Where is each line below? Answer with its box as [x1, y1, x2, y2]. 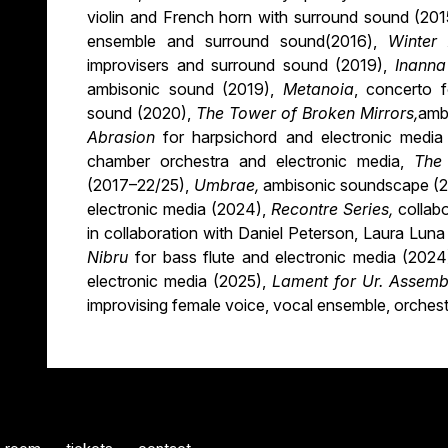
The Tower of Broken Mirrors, [196, 103, 419, 124]
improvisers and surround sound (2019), [87, 55, 395, 76]
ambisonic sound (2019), [87, 79, 283, 100]
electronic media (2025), [87, 271, 273, 292]
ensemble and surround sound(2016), [87, 31, 388, 52]
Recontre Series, [270, 199, 398, 220]
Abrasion [87, 127, 164, 148]
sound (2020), [87, 103, 197, 124]
